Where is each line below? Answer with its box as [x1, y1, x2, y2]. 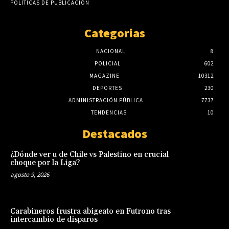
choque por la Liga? [10, 157, 80, 168]
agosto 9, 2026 [10, 170, 49, 179]
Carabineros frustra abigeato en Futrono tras [10, 207, 171, 217]
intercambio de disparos [10, 215, 98, 225]
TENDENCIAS [91, 108, 127, 116]
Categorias [84, 25, 145, 41]
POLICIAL [94, 59, 121, 67]
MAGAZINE [89, 72, 120, 79]
